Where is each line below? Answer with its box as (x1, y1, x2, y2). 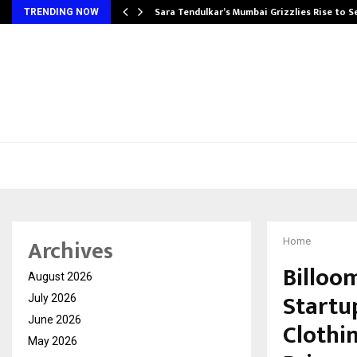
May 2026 (28, 335, 77, 347)
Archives (28, 233, 113, 270)
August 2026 (28, 270, 92, 283)
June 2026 (28, 313, 81, 326)
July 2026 (28, 292, 76, 304)
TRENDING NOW (24, 6, 99, 18)
